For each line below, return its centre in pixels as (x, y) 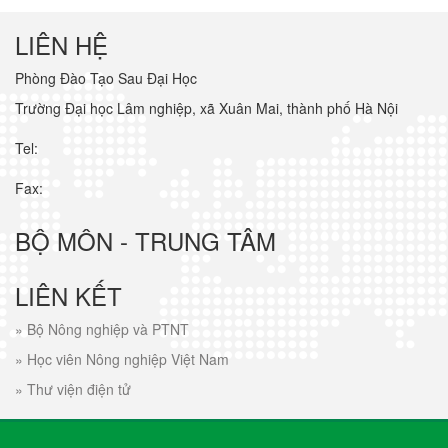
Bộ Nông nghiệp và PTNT (108, 328)
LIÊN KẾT (68, 295)
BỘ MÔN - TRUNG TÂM (145, 240)
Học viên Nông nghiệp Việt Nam (128, 358)
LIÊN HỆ (61, 44)
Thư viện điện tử (79, 388)
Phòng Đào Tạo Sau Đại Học (106, 77)
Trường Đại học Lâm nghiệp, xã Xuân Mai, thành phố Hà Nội (206, 107)
